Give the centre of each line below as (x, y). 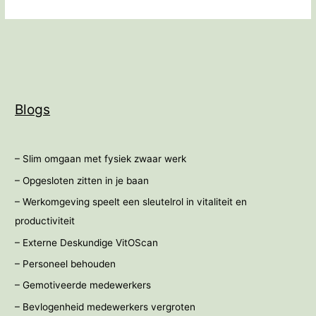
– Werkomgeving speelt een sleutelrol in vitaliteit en (131, 202)
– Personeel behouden (66, 264)
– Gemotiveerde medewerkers (83, 285)
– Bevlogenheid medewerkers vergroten (105, 306)
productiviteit (45, 221)
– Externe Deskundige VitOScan (87, 242)
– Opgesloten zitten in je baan (82, 180)
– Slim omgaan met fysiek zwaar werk (101, 159)
